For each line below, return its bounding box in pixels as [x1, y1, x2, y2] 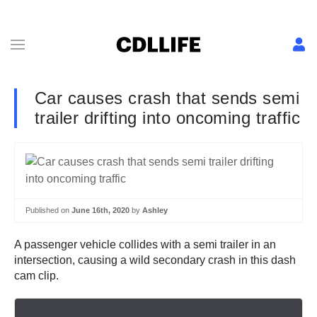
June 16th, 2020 [71, 206, 129, 214]
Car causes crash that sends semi [35, 88, 300, 108]
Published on [25, 206, 71, 214]
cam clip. [14, 269, 59, 282]
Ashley [142, 206, 168, 214]
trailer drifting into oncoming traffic [35, 108, 301, 127]
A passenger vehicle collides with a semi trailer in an [14, 238, 276, 250]
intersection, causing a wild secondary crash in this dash [14, 253, 296, 266]
